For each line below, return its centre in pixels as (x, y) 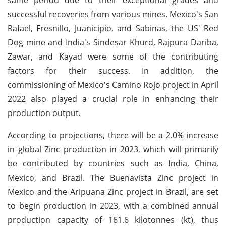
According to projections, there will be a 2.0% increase (113, 135)
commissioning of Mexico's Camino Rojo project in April (113, 84)
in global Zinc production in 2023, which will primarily (113, 149)
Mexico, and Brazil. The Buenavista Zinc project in (113, 177)
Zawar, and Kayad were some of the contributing (113, 56)
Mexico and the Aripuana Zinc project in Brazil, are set (113, 191)
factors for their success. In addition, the (113, 70)
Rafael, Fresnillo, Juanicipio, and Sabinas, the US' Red (113, 28)
